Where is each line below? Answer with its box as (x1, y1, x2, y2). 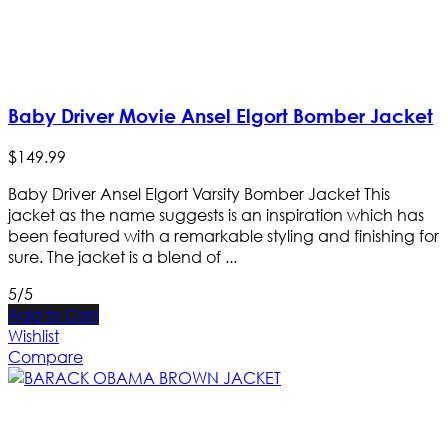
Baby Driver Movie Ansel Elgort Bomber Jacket (8, 104, 433, 128)
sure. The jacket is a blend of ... (8, 246, 237, 268)
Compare (8, 346, 83, 368)
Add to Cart (8, 304, 99, 326)
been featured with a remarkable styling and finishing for (8, 225, 439, 247)
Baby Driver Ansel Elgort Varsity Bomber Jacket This (8, 183, 390, 205)
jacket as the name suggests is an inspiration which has (8, 204, 424, 226)
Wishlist (8, 325, 59, 347)
